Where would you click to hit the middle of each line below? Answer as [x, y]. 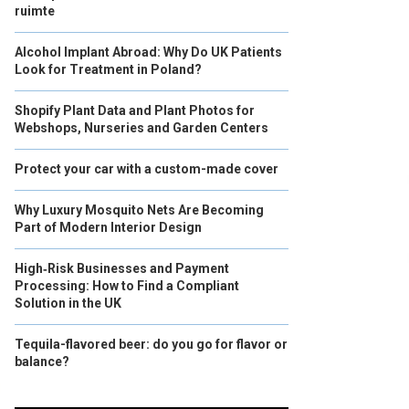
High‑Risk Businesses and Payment [122, 268]
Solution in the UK [68, 303]
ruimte [35, 11]
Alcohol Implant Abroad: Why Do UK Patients [148, 52]
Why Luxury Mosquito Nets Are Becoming [139, 210]
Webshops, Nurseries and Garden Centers [142, 128]
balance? [42, 362]
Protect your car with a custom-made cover [147, 169]
